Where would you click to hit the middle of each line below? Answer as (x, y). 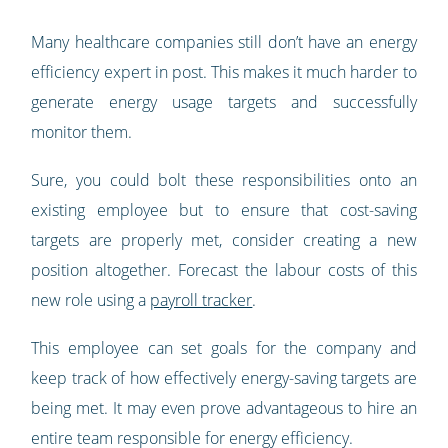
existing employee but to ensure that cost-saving (224, 210)
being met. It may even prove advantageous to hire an (224, 408)
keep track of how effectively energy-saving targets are (224, 378)
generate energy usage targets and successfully (224, 102)
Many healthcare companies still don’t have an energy (224, 42)
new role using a (91, 300)
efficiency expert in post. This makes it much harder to (224, 72)
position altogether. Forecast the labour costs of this (224, 270)
